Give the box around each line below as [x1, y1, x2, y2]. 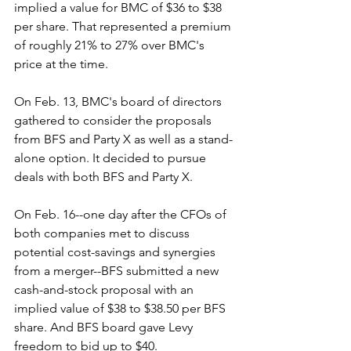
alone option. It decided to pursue [14, 150, 209, 165]
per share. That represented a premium [14, 18, 234, 34]
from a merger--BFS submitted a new [14, 262, 222, 278]
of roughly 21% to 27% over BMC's [14, 37, 208, 52]
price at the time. [14, 56, 111, 71]
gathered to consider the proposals [14, 112, 215, 128]
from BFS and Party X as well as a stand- [14, 131, 233, 147]
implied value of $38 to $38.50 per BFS [14, 300, 229, 316]
